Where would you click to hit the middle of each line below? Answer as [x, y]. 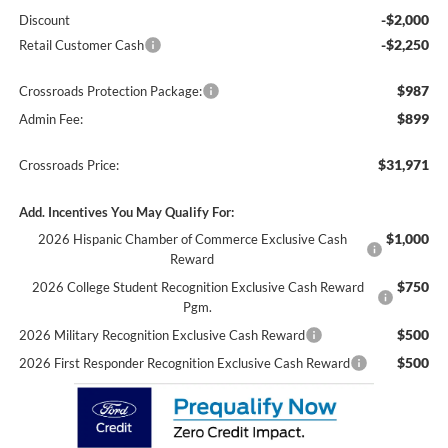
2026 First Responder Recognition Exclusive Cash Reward [184, 363]
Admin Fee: [50, 119]
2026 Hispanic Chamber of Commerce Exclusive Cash [192, 239]
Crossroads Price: [68, 165]
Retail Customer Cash [81, 45]
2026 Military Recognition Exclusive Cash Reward [161, 335]
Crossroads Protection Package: [110, 91]
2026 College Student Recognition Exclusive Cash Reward [197, 287]
